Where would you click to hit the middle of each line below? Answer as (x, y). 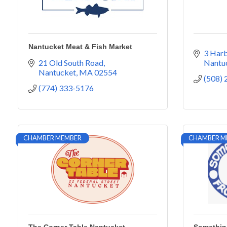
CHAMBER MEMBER (52, 138)
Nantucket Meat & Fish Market (80, 47)
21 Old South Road (71, 63)
